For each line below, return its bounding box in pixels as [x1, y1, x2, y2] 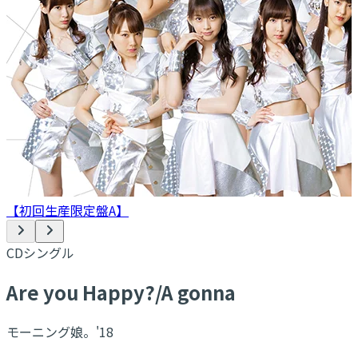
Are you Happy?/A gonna [6, 277, 236, 306]
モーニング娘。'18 [6, 321, 113, 341]
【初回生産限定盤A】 [6, 201, 129, 220]
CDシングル [6, 243, 74, 262]
